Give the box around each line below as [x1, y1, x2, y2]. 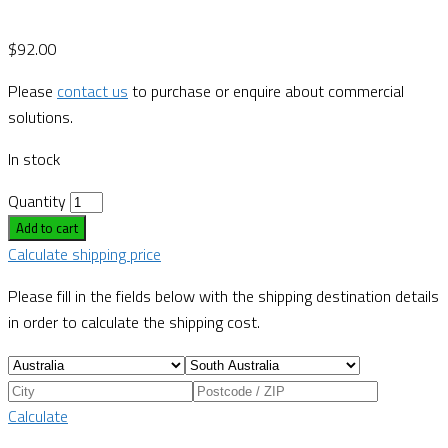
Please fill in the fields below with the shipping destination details [8, 284, 439, 309]
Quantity [8, 189, 66, 214]
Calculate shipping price [8, 242, 161, 267]
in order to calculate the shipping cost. [8, 310, 260, 335]
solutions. [8, 105, 73, 130]
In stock [8, 147, 60, 172]
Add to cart [16, 218, 78, 239]
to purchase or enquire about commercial [128, 79, 404, 104]
